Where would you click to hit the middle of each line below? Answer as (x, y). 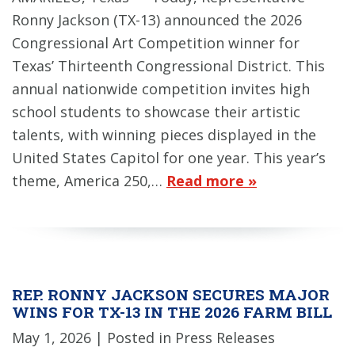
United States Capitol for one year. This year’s (169, 158)
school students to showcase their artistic (156, 112)
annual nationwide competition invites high (161, 89)
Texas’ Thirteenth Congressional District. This (168, 66)
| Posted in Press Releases (185, 337)
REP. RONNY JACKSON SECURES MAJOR (171, 295)
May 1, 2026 (52, 337)
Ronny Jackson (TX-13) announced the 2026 (157, 20)
